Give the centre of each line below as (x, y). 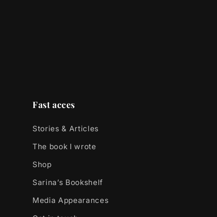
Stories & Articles (66, 129)
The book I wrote (64, 147)
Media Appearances (71, 201)
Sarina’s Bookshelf (68, 183)
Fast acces (54, 105)
